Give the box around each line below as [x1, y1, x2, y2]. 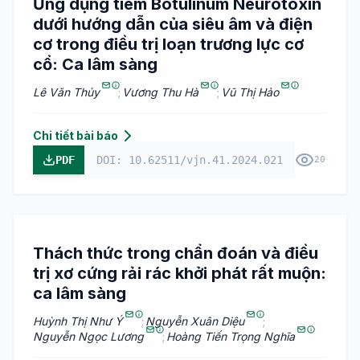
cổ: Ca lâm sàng [33, 55, 157, 75]
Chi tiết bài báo [33, 129, 118, 143]
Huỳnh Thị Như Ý [33, 314, 123, 329]
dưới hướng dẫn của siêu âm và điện [33, 14, 313, 35]
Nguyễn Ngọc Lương [33, 329, 144, 344]
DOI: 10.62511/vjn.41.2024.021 [96, 153, 283, 167]
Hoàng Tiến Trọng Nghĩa [166, 329, 295, 344]
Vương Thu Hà [121, 85, 198, 100]
